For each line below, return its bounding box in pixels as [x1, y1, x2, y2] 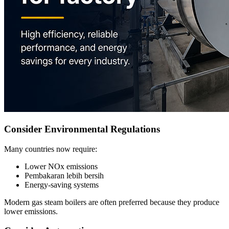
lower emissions [4, 207, 56, 216]
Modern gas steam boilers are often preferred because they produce [4, 197, 219, 207]
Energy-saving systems [25, 180, 99, 189]
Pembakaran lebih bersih [25, 171, 104, 180]
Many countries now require [4, 144, 95, 153]
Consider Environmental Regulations [4, 123, 160, 134]
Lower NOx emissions [25, 162, 98, 171]
